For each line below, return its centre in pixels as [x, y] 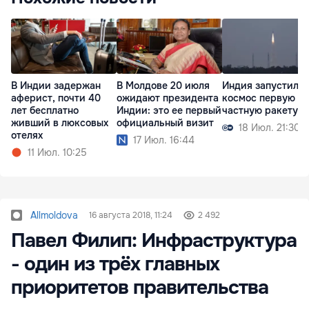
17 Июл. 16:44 [164, 140]
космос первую [259, 98]
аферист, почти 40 [56, 98]
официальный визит [165, 122]
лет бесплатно [45, 110]
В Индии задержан [56, 85]
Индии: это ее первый [169, 110]
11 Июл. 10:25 [57, 152]
